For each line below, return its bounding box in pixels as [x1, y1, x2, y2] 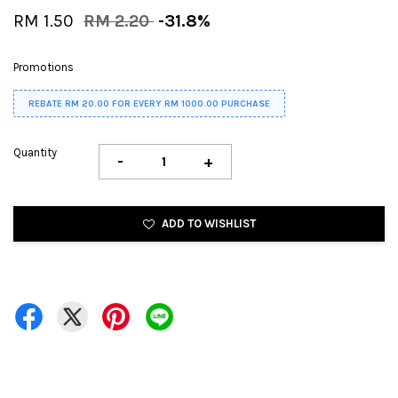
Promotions [13, 60, 74, 74]
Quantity [13, 145, 57, 159]
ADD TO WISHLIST [161, 216, 256, 230]
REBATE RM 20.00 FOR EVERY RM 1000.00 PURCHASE [28, 97, 270, 109]
